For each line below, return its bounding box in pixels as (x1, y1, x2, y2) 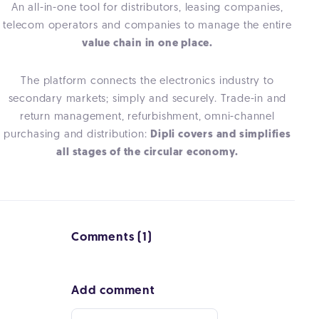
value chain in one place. (82, 38, 213, 49)
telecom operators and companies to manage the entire (3, 20, 292, 31)
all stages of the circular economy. (56, 147, 239, 158)
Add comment (71, 284, 155, 297)
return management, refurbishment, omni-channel (20, 111, 275, 122)
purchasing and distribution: (4, 129, 147, 140)
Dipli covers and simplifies (150, 129, 291, 140)
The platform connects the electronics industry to (21, 75, 274, 87)
